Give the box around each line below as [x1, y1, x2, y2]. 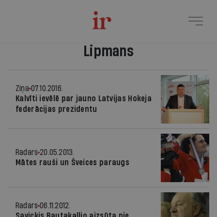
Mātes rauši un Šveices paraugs [15, 158, 129, 167]
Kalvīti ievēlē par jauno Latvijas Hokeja [15, 94, 152, 103]
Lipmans [83, 44, 134, 59]
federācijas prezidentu [15, 105, 97, 113]
